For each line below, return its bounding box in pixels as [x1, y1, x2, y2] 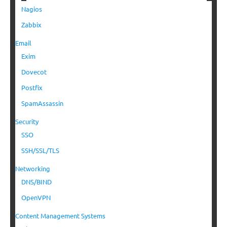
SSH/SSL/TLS [21, 146, 59, 155]
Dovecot [21, 67, 47, 77]
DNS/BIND [21, 177, 52, 186]
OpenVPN [21, 193, 51, 202]
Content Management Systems [15, 211, 105, 220]
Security [15, 117, 39, 126]
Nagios [21, 5, 42, 14]
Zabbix [21, 20, 42, 29]
